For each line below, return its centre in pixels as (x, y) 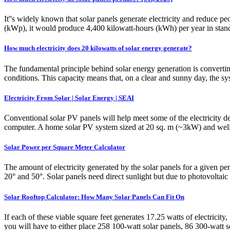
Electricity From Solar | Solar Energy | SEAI (69, 98)
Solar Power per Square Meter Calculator (65, 147)
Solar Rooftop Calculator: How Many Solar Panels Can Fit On (94, 197)
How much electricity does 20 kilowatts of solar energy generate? (98, 48)
